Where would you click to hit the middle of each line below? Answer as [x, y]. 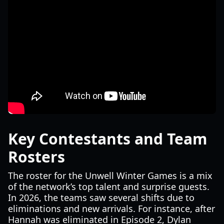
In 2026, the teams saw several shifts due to [101, 197]
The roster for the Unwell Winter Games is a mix [110, 175]
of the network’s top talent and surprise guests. [109, 186]
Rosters [36, 157]
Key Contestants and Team [107, 139]
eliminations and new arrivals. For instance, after [111, 208]
